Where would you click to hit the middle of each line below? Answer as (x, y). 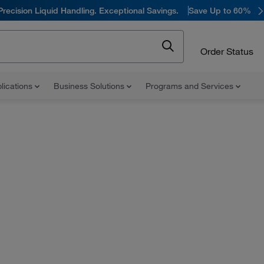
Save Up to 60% (220, 10)
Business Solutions (90, 86)
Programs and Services (191, 86)
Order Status (227, 51)
